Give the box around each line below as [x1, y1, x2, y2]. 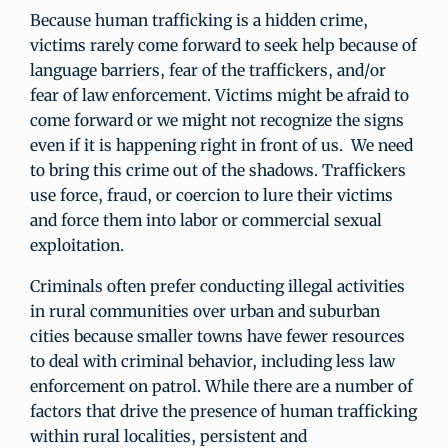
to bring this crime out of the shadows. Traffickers [30, 160, 406, 180]
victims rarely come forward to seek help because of [30, 35, 417, 55]
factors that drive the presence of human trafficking [30, 401, 417, 421]
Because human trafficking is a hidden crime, [30, 10, 368, 30]
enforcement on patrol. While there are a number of [30, 376, 413, 396]
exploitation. [30, 235, 124, 255]
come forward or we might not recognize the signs [30, 110, 404, 130]
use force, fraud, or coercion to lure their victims [30, 185, 393, 205]
